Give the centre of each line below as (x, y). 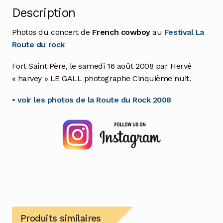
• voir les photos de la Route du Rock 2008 (92, 100)
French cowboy (121, 32)
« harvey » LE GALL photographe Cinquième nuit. (101, 79)
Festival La (184, 32)
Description (44, 13)
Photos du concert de (52, 32)
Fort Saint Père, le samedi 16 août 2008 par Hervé (102, 66)
